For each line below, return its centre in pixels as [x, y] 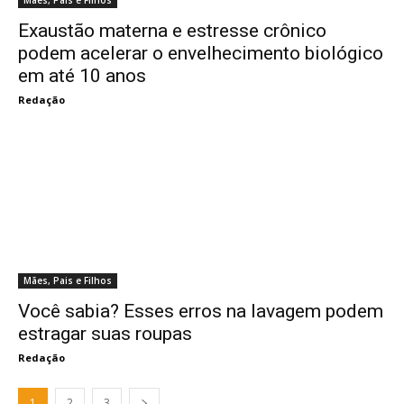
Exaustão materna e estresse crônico [172, 31]
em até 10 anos [82, 76]
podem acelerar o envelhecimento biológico [201, 53]
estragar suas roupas [105, 334]
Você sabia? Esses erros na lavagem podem [201, 311]
